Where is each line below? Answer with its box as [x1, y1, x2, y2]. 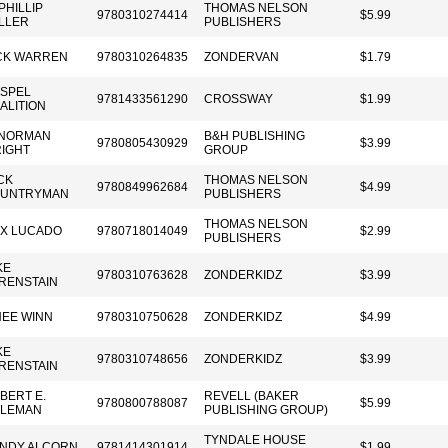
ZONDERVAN [204, 50, 279, 64]
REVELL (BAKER [204, 389, 299, 403]
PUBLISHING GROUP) [204, 403, 328, 417]
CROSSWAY [204, 92, 273, 106]
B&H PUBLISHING [204, 129, 305, 143]
